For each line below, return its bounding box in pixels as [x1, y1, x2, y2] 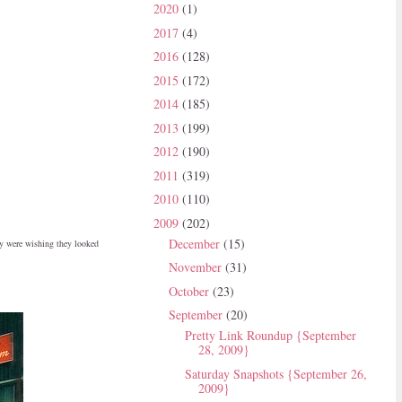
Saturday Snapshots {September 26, [184, 364, 367, 382]
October [168, 282, 213, 300]
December [168, 234, 223, 252]
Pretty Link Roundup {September [184, 327, 356, 345]
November [168, 258, 225, 276]
